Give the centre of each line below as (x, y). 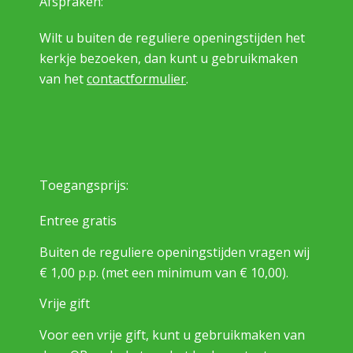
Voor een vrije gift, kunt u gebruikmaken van (172, 334)
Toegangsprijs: (84, 185)
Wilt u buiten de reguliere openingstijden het (172, 37)
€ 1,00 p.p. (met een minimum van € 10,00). (164, 272)
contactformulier (136, 78)
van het (63, 78)
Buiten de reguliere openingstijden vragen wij (175, 252)
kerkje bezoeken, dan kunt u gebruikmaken (169, 58)
